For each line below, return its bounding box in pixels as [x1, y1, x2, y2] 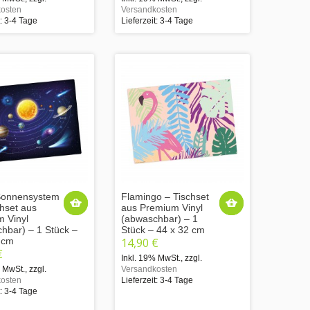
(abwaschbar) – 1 [121, 212, 198, 224]
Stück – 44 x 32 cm [121, 224, 205, 235]
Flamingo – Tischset [121, 190, 209, 202]
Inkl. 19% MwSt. [121, 253, 181, 263]
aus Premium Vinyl [121, 201, 203, 213]
